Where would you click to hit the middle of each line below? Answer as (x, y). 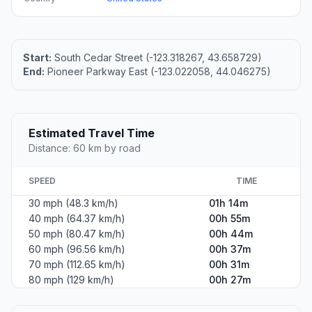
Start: (37, 57)
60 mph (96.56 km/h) (77, 249)
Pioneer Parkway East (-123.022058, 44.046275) (158, 71)
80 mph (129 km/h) (71, 279)
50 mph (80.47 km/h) (77, 233)
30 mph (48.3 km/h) (73, 203)
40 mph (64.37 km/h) (77, 218)
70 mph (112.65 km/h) (77, 264)
